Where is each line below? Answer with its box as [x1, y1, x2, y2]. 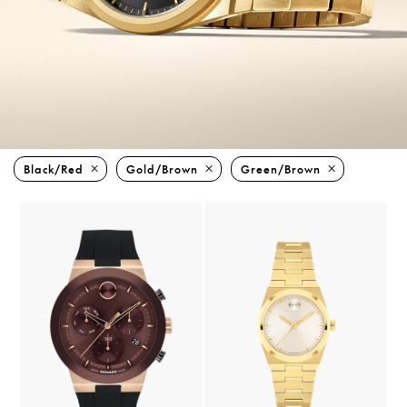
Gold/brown [126, 162, 198, 177]
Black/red [24, 162, 84, 177]
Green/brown [241, 162, 321, 177]
